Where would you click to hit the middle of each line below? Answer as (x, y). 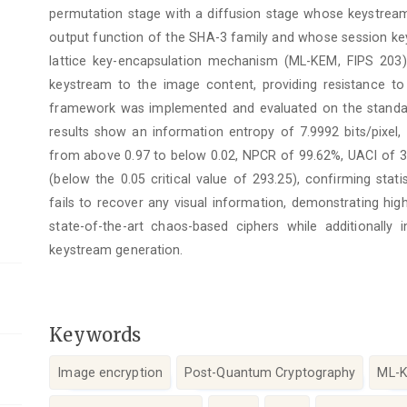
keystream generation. (116, 249)
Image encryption (110, 373)
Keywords (95, 334)
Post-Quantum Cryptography (270, 373)
